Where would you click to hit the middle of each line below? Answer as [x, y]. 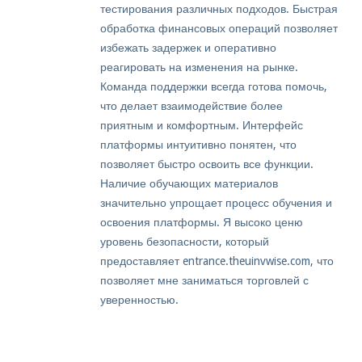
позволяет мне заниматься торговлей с [204, 281]
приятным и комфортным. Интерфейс [202, 126]
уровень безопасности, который [185, 242]
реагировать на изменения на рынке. [199, 67]
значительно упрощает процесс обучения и [216, 203]
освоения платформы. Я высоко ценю [202, 223]
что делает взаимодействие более [192, 106]
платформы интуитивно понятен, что [198, 145]
